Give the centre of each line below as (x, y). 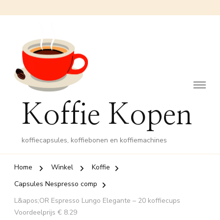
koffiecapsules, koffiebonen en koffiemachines (94, 140)
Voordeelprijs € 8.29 (46, 213)
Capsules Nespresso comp (56, 184)
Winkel (62, 167)
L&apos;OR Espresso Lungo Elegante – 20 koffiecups (97, 201)
